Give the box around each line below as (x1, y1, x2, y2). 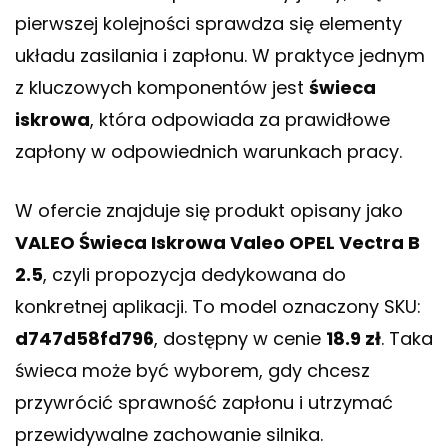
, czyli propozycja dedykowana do (43, 262, 346, 288)
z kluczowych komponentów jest (15, 75, 309, 101)
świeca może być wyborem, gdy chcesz (15, 358, 370, 384)
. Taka (381, 326, 433, 352)
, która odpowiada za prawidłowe (90, 107, 390, 133)
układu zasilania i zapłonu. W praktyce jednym (15, 43, 425, 69)
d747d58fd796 (15, 326, 154, 352)
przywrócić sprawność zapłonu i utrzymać (15, 390, 393, 416)
